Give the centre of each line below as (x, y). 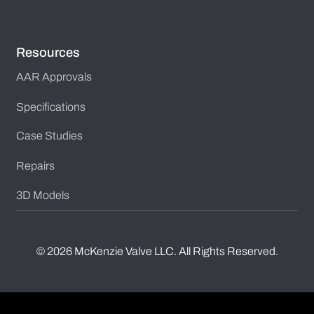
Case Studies (49, 136)
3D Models (42, 196)
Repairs (35, 165)
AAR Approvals (54, 76)
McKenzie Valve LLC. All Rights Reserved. (176, 252)
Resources (48, 52)
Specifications (50, 107)
